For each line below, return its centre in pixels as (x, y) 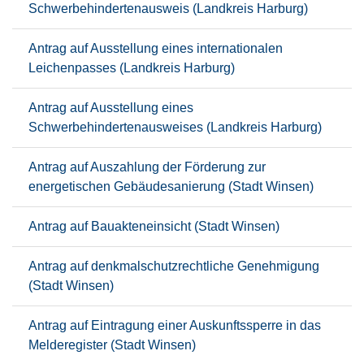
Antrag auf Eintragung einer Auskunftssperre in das (175, 325)
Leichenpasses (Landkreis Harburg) (132, 68)
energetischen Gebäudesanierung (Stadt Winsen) (171, 186)
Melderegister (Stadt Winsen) (112, 345)
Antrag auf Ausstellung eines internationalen (156, 48)
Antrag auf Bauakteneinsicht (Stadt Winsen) (154, 226)
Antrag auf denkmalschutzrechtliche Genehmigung (174, 266)
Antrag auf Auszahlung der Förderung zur (147, 167)
